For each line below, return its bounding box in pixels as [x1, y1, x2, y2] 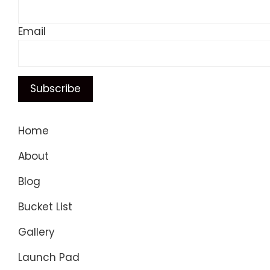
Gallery [18, 224, 55, 239]
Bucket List [18, 199, 72, 214]
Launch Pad [18, 250, 80, 265]
